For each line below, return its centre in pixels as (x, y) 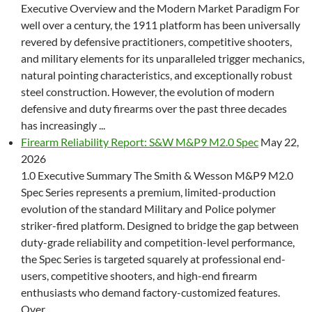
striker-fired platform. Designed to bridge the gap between (160, 225)
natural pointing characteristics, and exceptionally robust (157, 75)
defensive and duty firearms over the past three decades (154, 108)
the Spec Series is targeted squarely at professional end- (153, 259)
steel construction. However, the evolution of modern (148, 92)
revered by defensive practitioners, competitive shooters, (156, 41)
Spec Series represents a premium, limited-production (148, 192)
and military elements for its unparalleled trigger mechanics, (163, 58)
